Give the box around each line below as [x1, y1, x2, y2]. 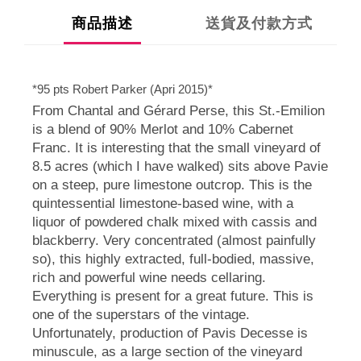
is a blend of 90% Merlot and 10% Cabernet [32, 122, 293, 138]
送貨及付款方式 [205, 15, 313, 32]
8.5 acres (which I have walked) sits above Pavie [32, 159, 328, 175]
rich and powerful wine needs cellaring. [32, 270, 266, 286]
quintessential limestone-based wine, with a [32, 196, 293, 212]
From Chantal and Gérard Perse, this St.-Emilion [32, 103, 325, 119]
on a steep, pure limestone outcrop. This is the [32, 177, 312, 193]
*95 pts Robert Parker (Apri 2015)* [32, 82, 213, 97]
